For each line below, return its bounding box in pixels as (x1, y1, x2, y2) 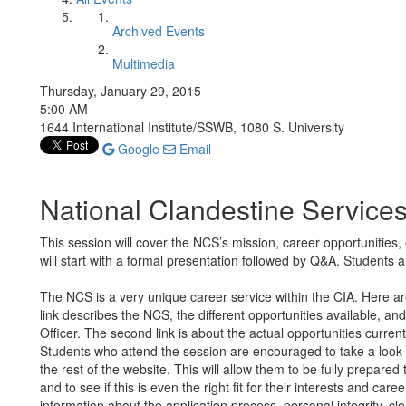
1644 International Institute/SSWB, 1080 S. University (40, 118, 344, 136)
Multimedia (112, 54, 175, 72)
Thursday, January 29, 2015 (40, 82, 201, 100)
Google (114, 140, 159, 158)
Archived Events (112, 22, 205, 40)
